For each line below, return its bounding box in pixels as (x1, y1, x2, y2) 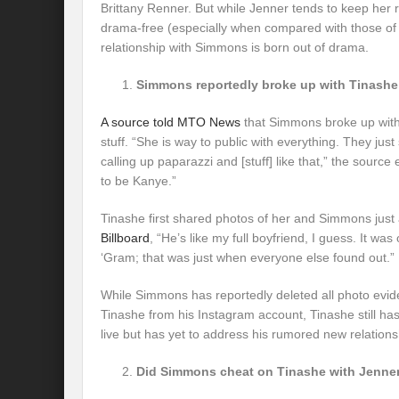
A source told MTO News (101, 115, 240, 129)
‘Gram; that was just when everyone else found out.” (101, 250, 395, 265)
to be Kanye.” (101, 174, 176, 188)
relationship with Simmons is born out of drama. (101, 40, 369, 54)
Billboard (101, 231, 150, 245)
